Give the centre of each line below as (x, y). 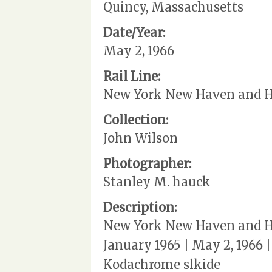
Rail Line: (132, 76)
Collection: (136, 120)
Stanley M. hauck (157, 182)
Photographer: (147, 163)
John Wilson (141, 138)
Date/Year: (134, 32)
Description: (140, 207)
